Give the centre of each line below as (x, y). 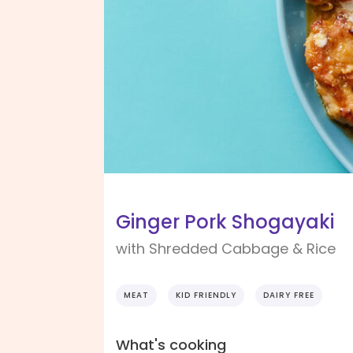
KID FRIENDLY (206, 295)
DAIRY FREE (289, 295)
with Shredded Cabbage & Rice (226, 249)
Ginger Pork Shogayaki (225, 222)
